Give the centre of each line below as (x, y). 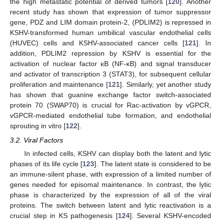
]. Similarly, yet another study (166, 85)
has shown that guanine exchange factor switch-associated (110, 95)
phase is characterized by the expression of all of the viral (110, 195)
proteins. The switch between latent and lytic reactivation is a (110, 205)
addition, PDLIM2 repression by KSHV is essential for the (110, 54)
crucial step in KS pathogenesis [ (64, 215)
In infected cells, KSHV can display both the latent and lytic (117, 153)
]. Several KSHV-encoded (170, 215)
